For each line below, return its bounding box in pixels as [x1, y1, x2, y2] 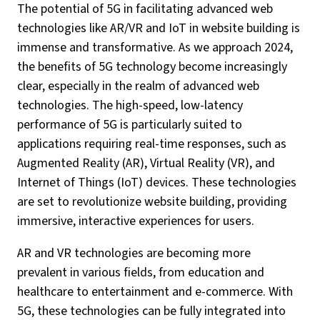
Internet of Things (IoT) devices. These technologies [17, 174, 296, 191]
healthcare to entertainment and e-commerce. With [17, 283, 293, 301]
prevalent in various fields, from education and [17, 264, 264, 281]
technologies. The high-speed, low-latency [17, 96, 243, 114]
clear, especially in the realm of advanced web [17, 77, 259, 95]
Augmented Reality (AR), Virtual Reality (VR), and [17, 154, 275, 172]
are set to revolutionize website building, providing [17, 193, 287, 211]
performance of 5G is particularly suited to [17, 116, 242, 134]
